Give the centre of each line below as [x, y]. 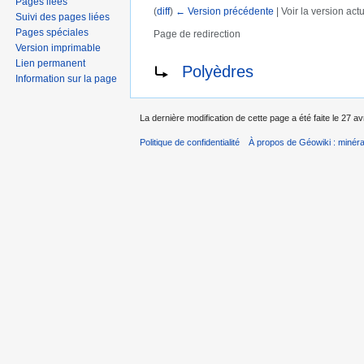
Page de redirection [197, 34]
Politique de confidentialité [190, 143]
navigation [212, 47]
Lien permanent [51, 63]
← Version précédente [224, 11]
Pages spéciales [52, 32]
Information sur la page [67, 78]
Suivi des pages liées [63, 17]
